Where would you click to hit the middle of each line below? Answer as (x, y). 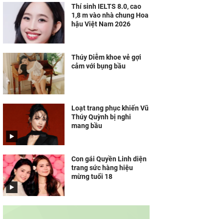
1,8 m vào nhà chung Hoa (110, 15)
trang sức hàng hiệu (102, 168)
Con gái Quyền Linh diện (109, 159)
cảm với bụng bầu (99, 66)
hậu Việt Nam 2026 (101, 24)
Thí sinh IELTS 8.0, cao (106, 6)
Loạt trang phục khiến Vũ (110, 108)
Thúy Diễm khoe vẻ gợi (106, 57)
